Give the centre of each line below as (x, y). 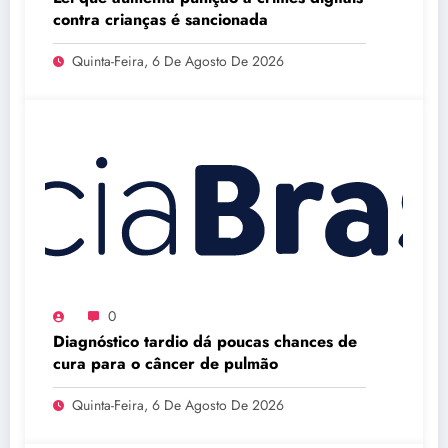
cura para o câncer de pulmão (165, 364)
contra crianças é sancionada (160, 20)
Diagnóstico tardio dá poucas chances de (205, 342)
